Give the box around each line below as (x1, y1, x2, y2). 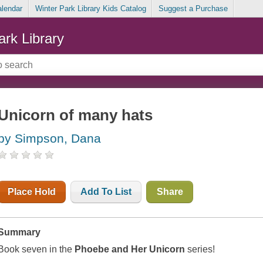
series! (185, 244, 215, 255)
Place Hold (8, 187, 56, 197)
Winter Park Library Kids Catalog (35, 4, 146, 14)
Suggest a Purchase (158, 4, 228, 14)
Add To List (80, 187, 132, 197)
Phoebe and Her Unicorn (75, 244, 186, 255)
